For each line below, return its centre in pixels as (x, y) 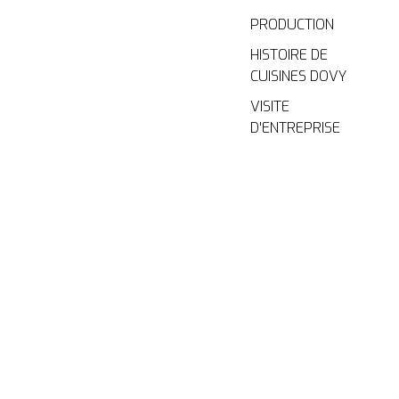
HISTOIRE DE (289, 54)
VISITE (270, 106)
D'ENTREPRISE (296, 127)
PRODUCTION (293, 24)
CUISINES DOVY (299, 76)
